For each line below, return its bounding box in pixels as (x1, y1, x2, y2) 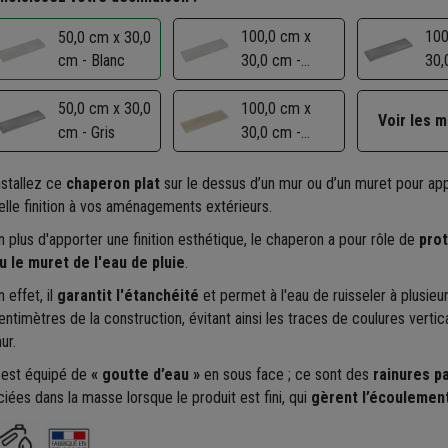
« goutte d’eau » (90, 364, 200, 384)
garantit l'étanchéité (56, 285, 199, 305)
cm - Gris (57, 122, 115, 142)
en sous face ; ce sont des (199, 364, 373, 384)
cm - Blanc (57, 50, 125, 70)
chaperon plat (65, 173, 160, 193)
